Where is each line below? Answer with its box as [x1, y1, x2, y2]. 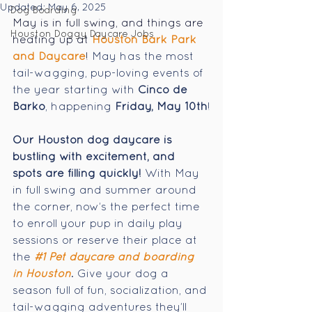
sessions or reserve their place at [13, 236, 201, 246]
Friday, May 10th [115, 102, 208, 112]
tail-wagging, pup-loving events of [13, 69, 206, 79]
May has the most [92, 52, 197, 62]
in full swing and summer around [13, 186, 200, 196]
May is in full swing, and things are [13, 19, 207, 29]
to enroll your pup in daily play [13, 219, 186, 229]
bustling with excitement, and [13, 153, 178, 162]
